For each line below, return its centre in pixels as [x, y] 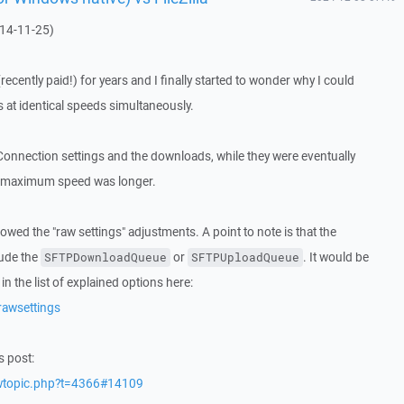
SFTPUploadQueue [245, 257]
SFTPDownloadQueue [105, 257]
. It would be [335, 257]
